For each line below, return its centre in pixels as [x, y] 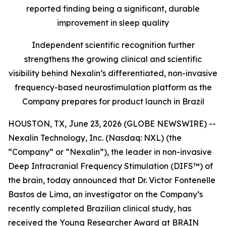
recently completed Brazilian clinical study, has [100, 208]
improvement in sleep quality [113, 23]
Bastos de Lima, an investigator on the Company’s [105, 194]
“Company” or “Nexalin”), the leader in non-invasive [110, 152]
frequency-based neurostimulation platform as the [113, 87]
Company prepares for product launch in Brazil [113, 101]
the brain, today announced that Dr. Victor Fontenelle [112, 180]
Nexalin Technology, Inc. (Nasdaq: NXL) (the [95, 138]
